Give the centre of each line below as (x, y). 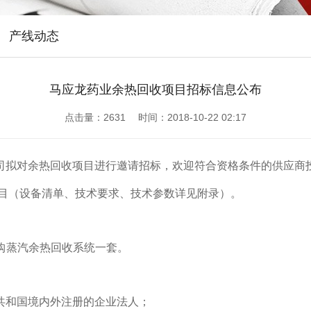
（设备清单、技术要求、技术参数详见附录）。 (125, 193)
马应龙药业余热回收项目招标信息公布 (155, 90)
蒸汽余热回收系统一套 (62, 247)
